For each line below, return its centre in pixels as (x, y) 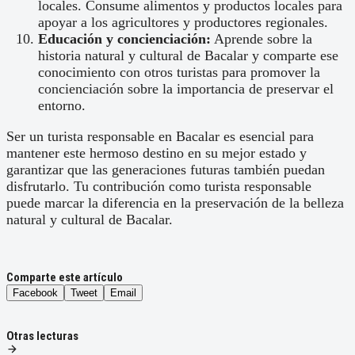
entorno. (62, 106)
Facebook (35, 293)
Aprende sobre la (261, 39)
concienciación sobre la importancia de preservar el (186, 89)
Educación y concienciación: (124, 39)
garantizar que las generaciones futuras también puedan (166, 170)
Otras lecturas (42, 336)
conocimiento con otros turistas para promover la (179, 73)
